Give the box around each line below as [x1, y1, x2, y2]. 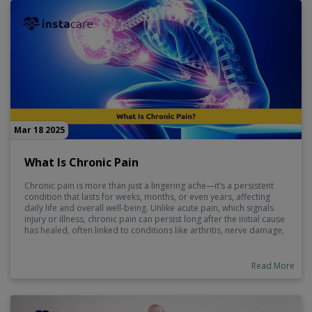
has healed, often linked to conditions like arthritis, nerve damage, [24, 224, 284, 237]
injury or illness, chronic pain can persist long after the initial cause [24, 213, 285, 226]
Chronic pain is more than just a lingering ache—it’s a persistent [24, 180, 274, 192]
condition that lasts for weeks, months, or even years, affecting [24, 191, 270, 203]
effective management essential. [24, 247, 151, 259]
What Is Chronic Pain [24, 155, 139, 171]
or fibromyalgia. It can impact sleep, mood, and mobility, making [24, 235, 279, 248]
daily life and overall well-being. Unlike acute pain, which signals [24, 202, 274, 214]
